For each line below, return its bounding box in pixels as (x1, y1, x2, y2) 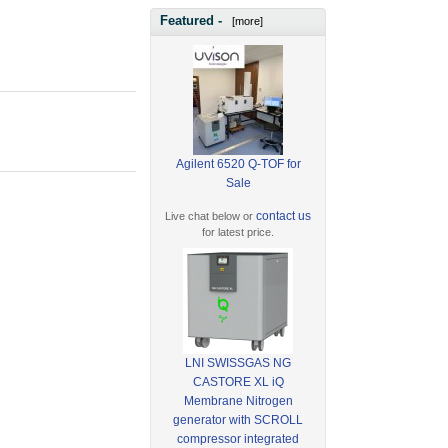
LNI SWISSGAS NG (185, 355, 292, 370)
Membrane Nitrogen (183, 393, 293, 408)
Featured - (160, 13, 227, 29)
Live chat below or (165, 209, 257, 222)
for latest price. (202, 225, 275, 238)
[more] (226, 15, 264, 28)
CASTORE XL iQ (192, 374, 284, 389)
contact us (256, 208, 312, 223)
